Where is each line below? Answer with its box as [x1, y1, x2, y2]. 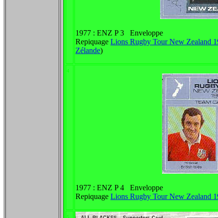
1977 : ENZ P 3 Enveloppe [75, 29, 163, 37]
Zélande [75, 46, 100, 54]
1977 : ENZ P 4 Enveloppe [75, 183, 163, 192]
